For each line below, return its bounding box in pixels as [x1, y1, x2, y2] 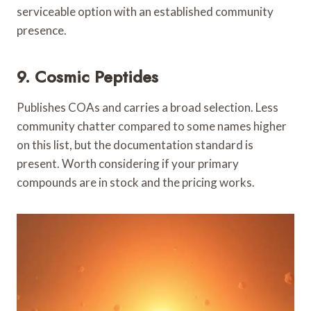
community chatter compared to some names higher [17, 118, 287, 133]
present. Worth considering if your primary [17, 155, 239, 171]
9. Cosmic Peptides [17, 64, 158, 89]
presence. [17, 22, 67, 37]
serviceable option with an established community [17, 3, 274, 19]
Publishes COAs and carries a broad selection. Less [17, 99, 278, 115]
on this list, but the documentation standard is [17, 137, 253, 152]
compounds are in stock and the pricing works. [17, 174, 255, 190]
